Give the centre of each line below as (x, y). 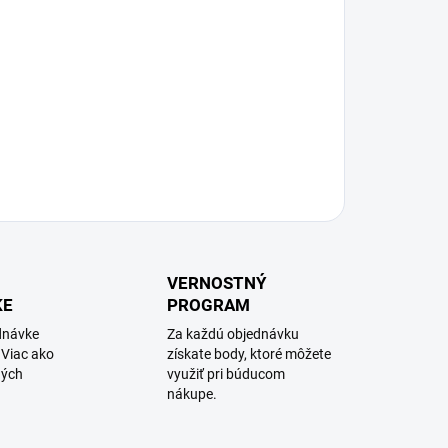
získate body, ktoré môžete (249, 354)
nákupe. (192, 394)
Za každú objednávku (233, 334)
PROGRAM (209, 305)
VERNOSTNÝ (217, 283)
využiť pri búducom (226, 374)
